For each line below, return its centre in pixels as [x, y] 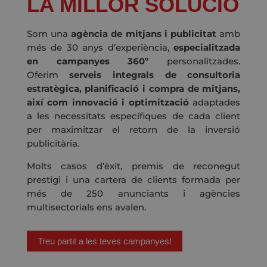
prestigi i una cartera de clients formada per [133, 180]
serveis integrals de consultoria [155, 75]
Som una [49, 34]
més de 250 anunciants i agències [133, 194]
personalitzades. [195, 61]
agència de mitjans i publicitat [144, 34]
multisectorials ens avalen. [86, 207]
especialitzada [207, 48]
